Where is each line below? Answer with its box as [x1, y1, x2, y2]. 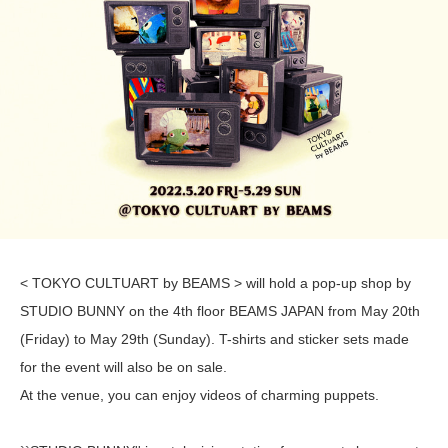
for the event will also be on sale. [20, 358, 227, 375]
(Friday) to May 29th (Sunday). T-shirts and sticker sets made [20, 330, 409, 347]
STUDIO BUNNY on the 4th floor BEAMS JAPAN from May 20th [20, 302, 420, 319]
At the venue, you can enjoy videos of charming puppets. [20, 386, 379, 403]
